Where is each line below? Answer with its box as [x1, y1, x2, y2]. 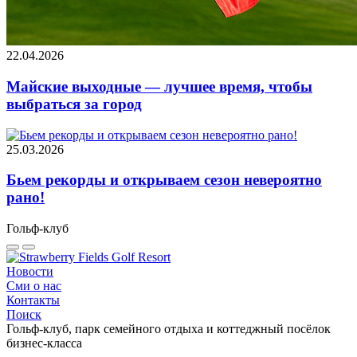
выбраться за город [6, 95, 142, 112]
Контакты [6, 292, 60, 307]
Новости [6, 264, 53, 278]
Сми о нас [6, 278, 61, 292]
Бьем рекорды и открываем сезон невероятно [6, 171, 322, 189]
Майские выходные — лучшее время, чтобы [6, 77, 312, 95]
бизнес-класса [6, 335, 82, 350]
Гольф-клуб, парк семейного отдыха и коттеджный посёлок [6, 321, 331, 335]
